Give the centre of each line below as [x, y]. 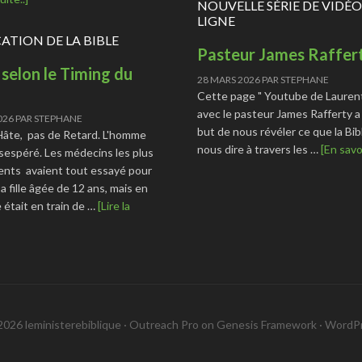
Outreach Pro [164, 324]
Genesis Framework [267, 324]
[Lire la [114, 205]
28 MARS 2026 [229, 79]
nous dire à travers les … [259, 149]
